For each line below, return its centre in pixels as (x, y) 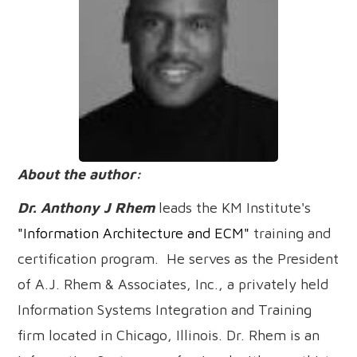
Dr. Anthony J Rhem (86, 208)
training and (290, 233)
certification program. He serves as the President (178, 259)
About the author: (84, 174)
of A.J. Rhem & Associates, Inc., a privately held (173, 284)
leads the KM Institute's (233, 208)
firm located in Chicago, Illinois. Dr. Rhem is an (169, 335)
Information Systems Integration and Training (165, 310)
